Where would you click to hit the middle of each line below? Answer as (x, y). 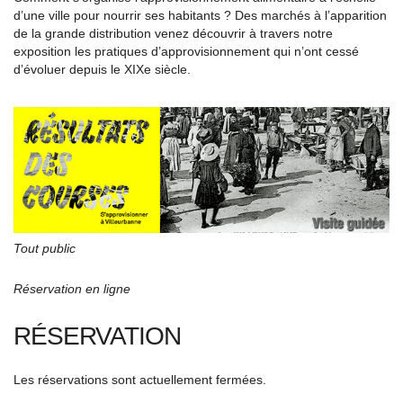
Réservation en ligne (72, 288)
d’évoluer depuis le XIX (79, 69)
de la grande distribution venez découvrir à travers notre (173, 33)
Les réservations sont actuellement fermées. (140, 379)
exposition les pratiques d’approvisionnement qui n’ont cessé (186, 51)
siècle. (173, 69)
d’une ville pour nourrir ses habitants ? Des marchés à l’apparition (200, 15)
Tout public (45, 248)
